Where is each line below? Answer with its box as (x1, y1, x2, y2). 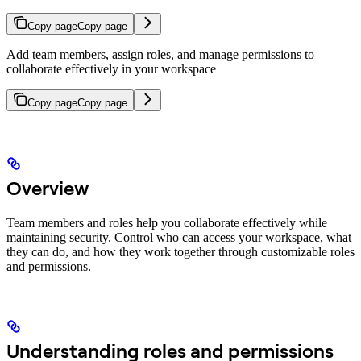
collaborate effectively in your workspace (6, 61, 216, 76)
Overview (6, 175, 89, 200)
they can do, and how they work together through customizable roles (6, 244, 355, 259)
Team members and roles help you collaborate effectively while (6, 215, 327, 230)
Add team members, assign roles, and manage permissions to (6, 47, 314, 61)
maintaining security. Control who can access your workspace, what (6, 230, 351, 244)
